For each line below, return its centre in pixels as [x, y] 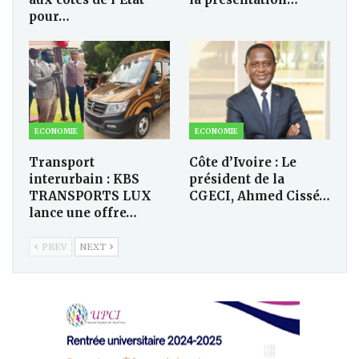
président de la [237, 179]
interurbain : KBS [84, 179]
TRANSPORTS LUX [90, 196]
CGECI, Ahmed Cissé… [260, 196]
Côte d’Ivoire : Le [243, 163]
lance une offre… [83, 213]
